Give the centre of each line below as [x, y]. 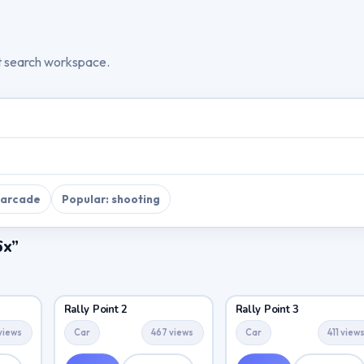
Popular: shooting [110, 199]
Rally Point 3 [267, 310]
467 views [173, 333]
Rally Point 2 [96, 310]
